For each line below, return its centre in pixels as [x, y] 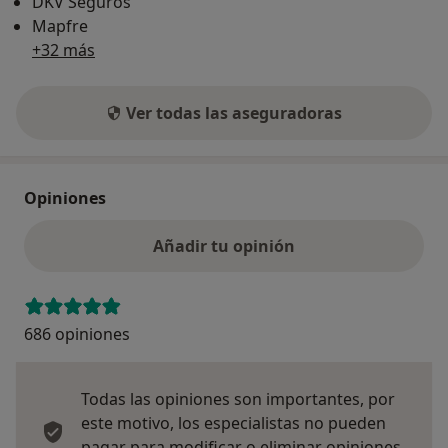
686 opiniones [77, 334]
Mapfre [60, 26]
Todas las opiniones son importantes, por [238, 399]
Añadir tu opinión [224, 246]
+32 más [63, 50]
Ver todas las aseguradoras [234, 113]
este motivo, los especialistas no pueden [233, 423]
